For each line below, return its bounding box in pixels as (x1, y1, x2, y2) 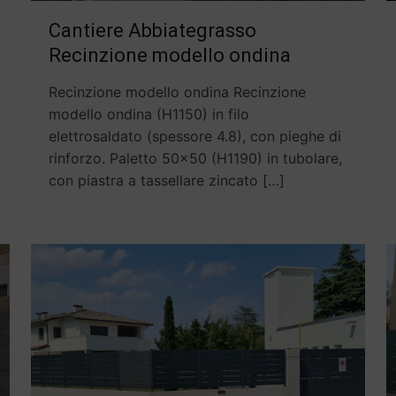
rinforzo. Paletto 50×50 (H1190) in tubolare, (48, 148, 342, 167)
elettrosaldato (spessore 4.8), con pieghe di (48, 126, 341, 145)
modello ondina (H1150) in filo (48, 104, 249, 123)
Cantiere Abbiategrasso (48, 19, 256, 42)
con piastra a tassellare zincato (48, 171, 258, 189)
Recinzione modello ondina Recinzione (48, 82, 306, 101)
